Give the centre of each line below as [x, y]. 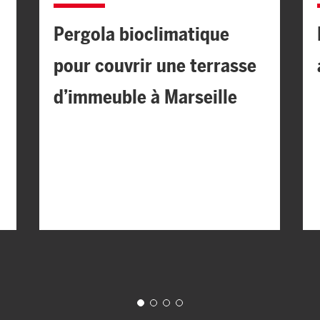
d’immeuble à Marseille [145, 96]
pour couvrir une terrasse [155, 65]
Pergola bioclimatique [141, 34]
